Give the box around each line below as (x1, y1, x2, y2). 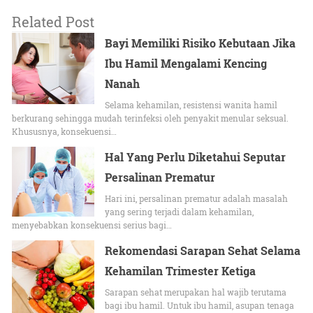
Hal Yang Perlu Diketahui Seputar (105, 149, 286, 164)
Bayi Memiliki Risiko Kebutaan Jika (105, 35, 296, 50)
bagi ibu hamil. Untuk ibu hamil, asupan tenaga (105, 299, 295, 311)
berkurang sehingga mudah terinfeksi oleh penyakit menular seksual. (12, 112, 289, 124)
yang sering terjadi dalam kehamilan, (105, 205, 254, 217)
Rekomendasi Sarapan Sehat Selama (105, 242, 301, 258)
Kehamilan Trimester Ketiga (105, 263, 256, 278)
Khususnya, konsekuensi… (12, 125, 117, 137)
